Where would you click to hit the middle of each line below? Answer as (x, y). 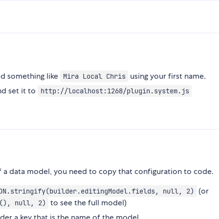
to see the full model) (88, 203)
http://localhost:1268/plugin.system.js (115, 91)
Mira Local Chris (94, 77)
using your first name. (167, 76)
